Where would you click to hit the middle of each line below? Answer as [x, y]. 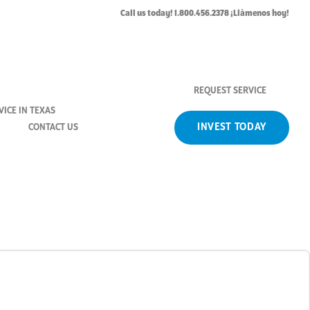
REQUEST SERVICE [230, 91]
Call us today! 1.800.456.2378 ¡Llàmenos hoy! [205, 13]
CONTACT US [54, 127]
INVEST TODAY [232, 127]
